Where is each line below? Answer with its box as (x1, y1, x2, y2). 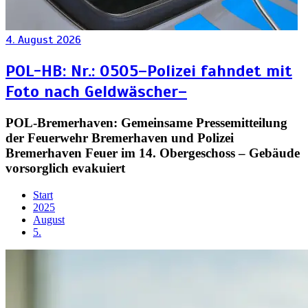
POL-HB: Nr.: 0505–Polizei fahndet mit (5, 60, 292, 82)
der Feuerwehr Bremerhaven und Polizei (5, 131, 234, 146)
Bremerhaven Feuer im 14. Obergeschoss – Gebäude (5, 146, 300, 161)
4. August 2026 (5, 33, 81, 47)
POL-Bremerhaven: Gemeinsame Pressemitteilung (5, 115, 287, 131)
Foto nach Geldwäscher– (5, 81, 187, 102)
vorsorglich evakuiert (5, 161, 125, 176)
